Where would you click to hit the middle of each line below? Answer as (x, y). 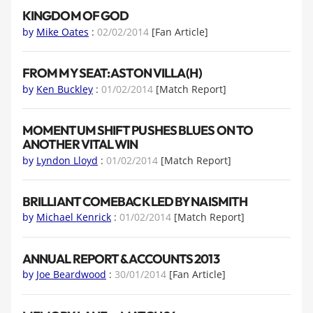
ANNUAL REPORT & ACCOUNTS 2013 (121, 259)
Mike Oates (63, 31)
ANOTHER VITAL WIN (80, 145)
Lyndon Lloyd (67, 160)
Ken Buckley (65, 89)
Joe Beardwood (71, 275)
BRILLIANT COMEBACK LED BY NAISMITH (135, 202)
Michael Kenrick (74, 217)
